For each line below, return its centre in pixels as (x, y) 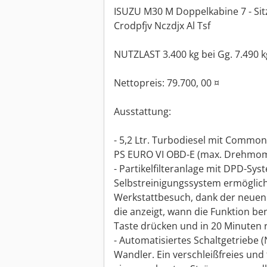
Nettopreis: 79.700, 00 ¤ (167, 83)
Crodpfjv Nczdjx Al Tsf (162, 26)
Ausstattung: (142, 112)
